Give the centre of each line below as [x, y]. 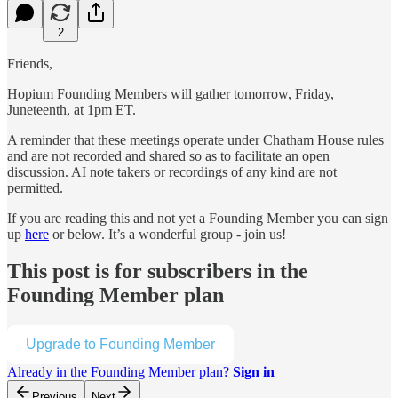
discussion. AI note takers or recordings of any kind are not [172, 171]
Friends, [30, 63]
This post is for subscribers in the [158, 271]
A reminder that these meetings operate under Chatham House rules [195, 139]
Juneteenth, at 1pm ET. [72, 109]
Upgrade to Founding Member [120, 345]
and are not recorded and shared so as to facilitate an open [168, 155]
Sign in [254, 372]
